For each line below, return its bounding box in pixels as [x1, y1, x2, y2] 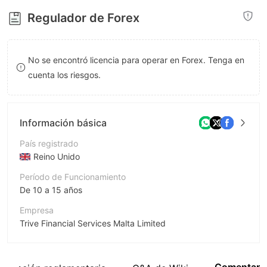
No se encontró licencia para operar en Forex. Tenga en [28, 55, 245, 65]
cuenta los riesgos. [28, 70, 101, 80]
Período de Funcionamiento [20, 172, 126, 182]
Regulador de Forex [27, 11, 139, 25]
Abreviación [20, 238, 66, 249]
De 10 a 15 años [20, 185, 82, 195]
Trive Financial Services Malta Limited [20, 218, 166, 228]
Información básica [20, 116, 107, 129]
